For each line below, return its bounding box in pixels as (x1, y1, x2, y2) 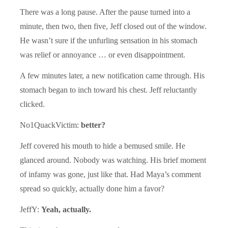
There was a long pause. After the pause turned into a (20, 7, 190, 16)
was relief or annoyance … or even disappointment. (20, 50, 185, 59)
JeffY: (20, 205, 41, 214)
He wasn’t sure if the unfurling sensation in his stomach (20, 36, 197, 45)
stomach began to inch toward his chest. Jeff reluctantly (20, 85, 197, 94)
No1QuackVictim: (20, 120, 81, 129)
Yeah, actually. (41, 205, 91, 214)
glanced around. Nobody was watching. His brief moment (20, 155, 206, 164)
